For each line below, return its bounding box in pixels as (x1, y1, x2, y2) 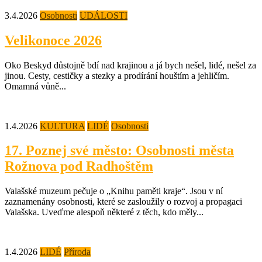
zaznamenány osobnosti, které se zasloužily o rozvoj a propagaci (5, 196, 242, 207)
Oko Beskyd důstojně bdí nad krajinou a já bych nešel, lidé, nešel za (5, 60, 256, 70)
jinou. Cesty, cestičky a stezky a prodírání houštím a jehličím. (5, 70, 229, 81)
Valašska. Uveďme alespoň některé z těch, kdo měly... (5, 207, 204, 218)
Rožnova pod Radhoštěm (5, 158, 153, 174)
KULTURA (40, 120, 85, 131)
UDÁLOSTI (80, 10, 127, 20)
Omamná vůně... (5, 81, 66, 91)
